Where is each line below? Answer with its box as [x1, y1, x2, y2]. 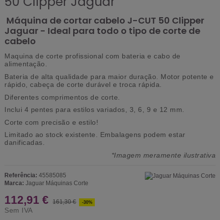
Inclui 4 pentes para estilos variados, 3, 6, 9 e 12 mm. [4, 106, 185, 114]
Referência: [4, 171, 37, 179]
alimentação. [4, 60, 47, 68]
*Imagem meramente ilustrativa [111, 151, 216, 159]
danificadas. [4, 138, 45, 147]
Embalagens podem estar [100, 131, 186, 139]
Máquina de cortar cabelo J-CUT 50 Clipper [4, 14, 204, 27]
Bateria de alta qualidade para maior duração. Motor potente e [4, 73, 214, 81]
